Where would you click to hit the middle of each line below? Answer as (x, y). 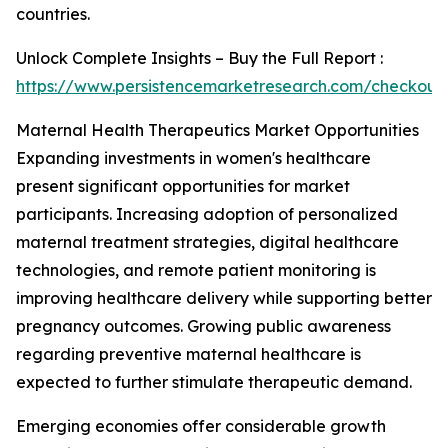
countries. (53, 14)
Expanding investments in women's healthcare (193, 158)
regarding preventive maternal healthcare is (188, 354)
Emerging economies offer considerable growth (201, 426)
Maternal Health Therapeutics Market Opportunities (217, 130)
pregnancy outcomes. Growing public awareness (203, 326)
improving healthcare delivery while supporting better (224, 298)
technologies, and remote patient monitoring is (196, 270)
